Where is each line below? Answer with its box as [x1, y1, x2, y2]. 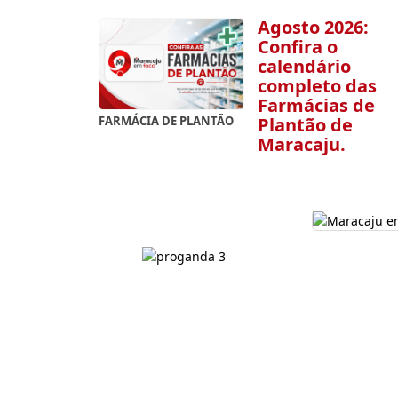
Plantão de [257, 112, 353, 137]
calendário [257, 53, 351, 78]
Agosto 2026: [257, 14, 369, 39]
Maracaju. [257, 131, 346, 156]
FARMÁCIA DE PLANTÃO [99, 112, 234, 129]
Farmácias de [257, 92, 375, 117]
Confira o [257, 34, 338, 59]
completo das [257, 73, 377, 98]
